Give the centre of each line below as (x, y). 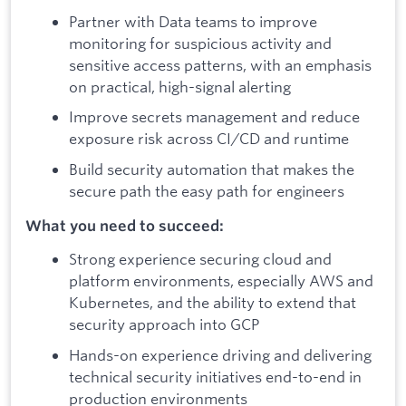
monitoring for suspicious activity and (200, 43)
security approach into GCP (164, 324)
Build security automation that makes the (212, 169)
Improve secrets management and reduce (214, 117)
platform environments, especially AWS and (221, 281)
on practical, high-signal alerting (180, 86)
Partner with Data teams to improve (193, 21)
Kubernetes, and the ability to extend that (213, 303)
